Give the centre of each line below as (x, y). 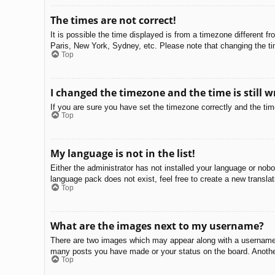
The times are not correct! (113, 21)
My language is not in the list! (123, 154)
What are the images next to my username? (157, 226)
